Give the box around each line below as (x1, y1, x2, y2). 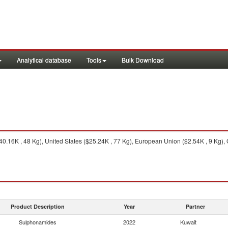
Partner (186, 203, 205, 210)
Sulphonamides (19, 218, 56, 226)
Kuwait (180, 218, 196, 226)
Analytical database (17, 55, 71, 64)
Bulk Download (122, 55, 164, 64)
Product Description (11, 203, 65, 210)
